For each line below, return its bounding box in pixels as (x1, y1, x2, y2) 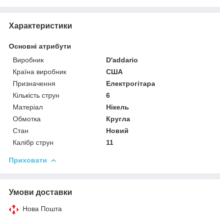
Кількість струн (13, 91, 59, 99)
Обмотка (13, 114, 41, 123)
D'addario (106, 55, 138, 64)
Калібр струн (13, 138, 54, 146)
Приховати (9, 156, 47, 164)
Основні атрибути (9, 42, 71, 50)
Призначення (13, 79, 55, 87)
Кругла (106, 114, 131, 123)
